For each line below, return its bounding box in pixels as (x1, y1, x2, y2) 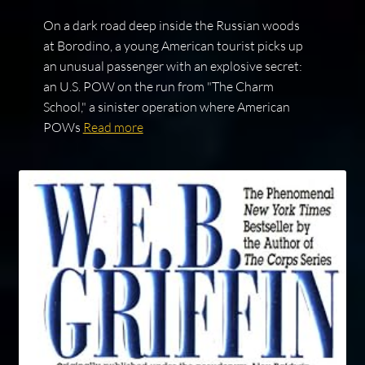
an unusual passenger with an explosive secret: (42, 57, 302, 74)
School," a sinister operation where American (42, 98, 290, 115)
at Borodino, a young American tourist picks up (42, 37, 303, 54)
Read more (82, 118, 143, 135)
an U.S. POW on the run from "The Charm (42, 77, 274, 95)
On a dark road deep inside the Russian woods (42, 16, 300, 33)
